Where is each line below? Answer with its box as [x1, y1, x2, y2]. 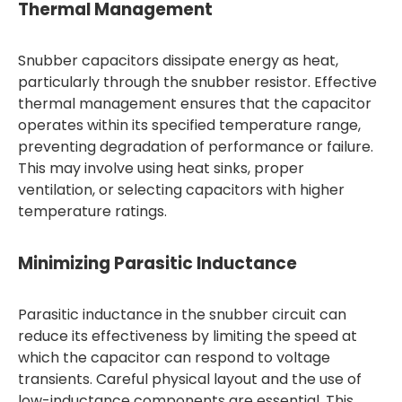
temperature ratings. [18, 201, 167, 222]
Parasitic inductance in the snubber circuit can [18, 304, 346, 325]
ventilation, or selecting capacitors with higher [18, 179, 345, 200]
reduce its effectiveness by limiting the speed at [18, 326, 357, 346]
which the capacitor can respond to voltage [18, 347, 330, 368]
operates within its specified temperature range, [18, 115, 361, 135]
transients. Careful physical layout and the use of [18, 369, 362, 389]
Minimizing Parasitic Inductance [18, 251, 297, 275]
